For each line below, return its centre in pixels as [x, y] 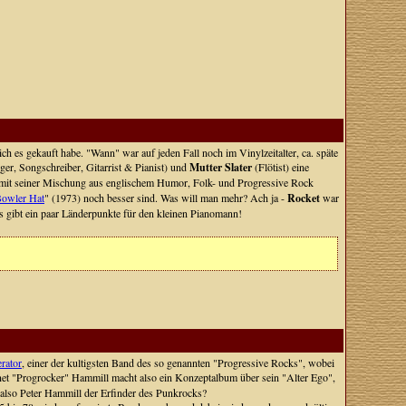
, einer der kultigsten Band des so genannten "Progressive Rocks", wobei [178, 362]
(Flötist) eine [280, 167]
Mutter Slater [220, 167]
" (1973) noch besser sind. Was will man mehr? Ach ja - [165, 198]
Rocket [303, 198]
